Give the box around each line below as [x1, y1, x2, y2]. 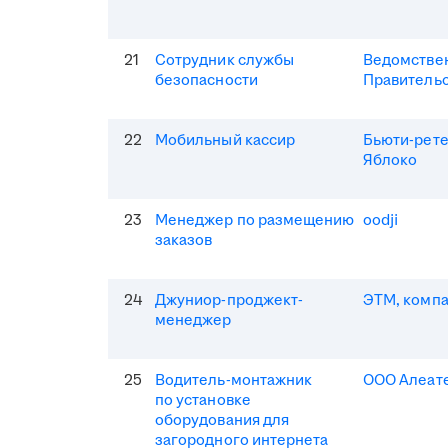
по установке [155, 389, 251, 411]
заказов [155, 229, 213, 251]
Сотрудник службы [155, 49, 295, 71]
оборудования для [155, 409, 290, 431]
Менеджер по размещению [155, 209, 355, 231]
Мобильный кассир [155, 129, 296, 151]
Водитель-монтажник [155, 369, 313, 391]
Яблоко [363, 149, 418, 171]
